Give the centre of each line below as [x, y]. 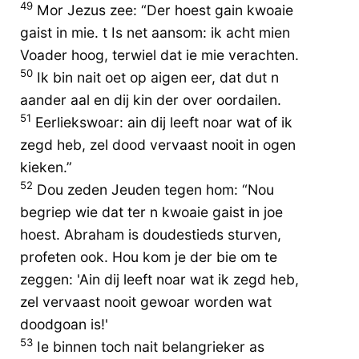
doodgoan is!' [64, 324]
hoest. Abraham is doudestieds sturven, [151, 234]
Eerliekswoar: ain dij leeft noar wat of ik [162, 122]
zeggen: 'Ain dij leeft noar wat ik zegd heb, [159, 279]
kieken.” [46, 167]
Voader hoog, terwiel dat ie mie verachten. [159, 54]
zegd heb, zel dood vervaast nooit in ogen [158, 144]
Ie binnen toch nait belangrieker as [149, 346]
